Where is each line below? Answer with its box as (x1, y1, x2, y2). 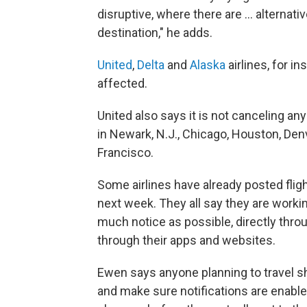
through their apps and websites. (97, 233, 275, 247)
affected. (97, 76, 147, 90)
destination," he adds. (97, 25, 212, 40)
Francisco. (97, 145, 153, 160)
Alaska (190, 58, 225, 72)
